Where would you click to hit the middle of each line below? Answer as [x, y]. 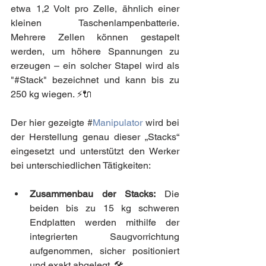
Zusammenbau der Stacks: [93, 194]
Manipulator [118, 122]
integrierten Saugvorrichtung [104, 236]
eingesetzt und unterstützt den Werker [95, 151]
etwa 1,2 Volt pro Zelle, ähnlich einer [95, 8]
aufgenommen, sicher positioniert [104, 251]
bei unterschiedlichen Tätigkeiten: [81, 165]
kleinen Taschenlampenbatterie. [95, 23]
